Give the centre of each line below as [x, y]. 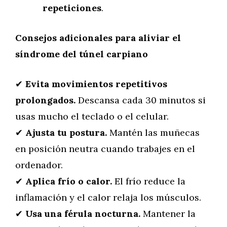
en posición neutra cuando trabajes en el [105, 149]
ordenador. [39, 165]
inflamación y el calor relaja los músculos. [108, 197]
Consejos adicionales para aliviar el [98, 38]
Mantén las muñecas [153, 133]
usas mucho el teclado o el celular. [92, 116]
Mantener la [168, 214]
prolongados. [45, 100]
